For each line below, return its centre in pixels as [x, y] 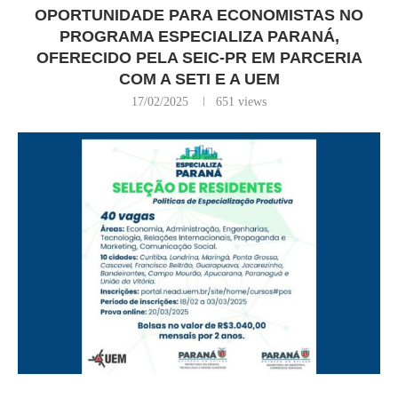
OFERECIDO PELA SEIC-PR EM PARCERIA [199, 58]
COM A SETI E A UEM [199, 79]
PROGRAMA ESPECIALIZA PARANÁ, [199, 36]
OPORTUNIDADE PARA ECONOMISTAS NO [199, 15]
